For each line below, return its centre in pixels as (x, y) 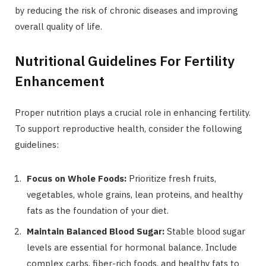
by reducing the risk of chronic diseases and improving (126, 10)
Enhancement (60, 81)
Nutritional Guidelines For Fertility (125, 61)
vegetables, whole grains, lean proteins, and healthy (135, 195)
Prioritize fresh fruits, (171, 179)
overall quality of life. (58, 26)
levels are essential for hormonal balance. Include (132, 247)
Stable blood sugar (205, 231)
